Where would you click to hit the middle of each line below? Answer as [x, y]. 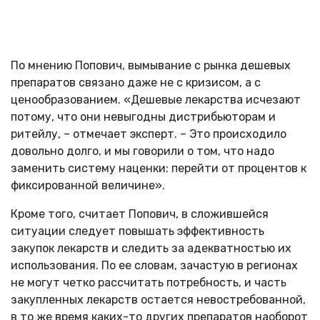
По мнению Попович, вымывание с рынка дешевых [151, 65]
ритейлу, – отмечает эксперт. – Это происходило [149, 134]
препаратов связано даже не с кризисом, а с [136, 82]
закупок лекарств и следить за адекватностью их [151, 248]
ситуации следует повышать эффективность [137, 231]
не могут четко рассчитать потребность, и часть [149, 282]
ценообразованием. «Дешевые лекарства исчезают [156, 99]
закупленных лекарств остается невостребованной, [158, 299]
